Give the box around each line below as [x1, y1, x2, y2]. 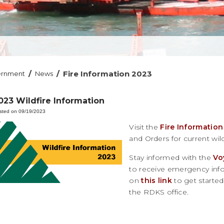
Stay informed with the [129, 152, 213, 162]
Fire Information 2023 [63, 68, 152, 78]
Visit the [129, 122, 160, 131]
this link [141, 175, 172, 185]
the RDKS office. [129, 187, 189, 196]
